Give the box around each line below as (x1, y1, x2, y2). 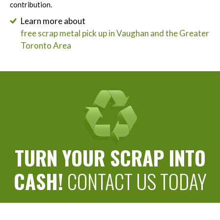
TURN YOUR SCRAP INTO (14, 143, 206, 172)
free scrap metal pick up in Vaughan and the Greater (21, 28, 209, 38)
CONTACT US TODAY (63, 166, 207, 196)
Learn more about (21, 16, 85, 26)
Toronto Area (21, 40, 71, 51)
